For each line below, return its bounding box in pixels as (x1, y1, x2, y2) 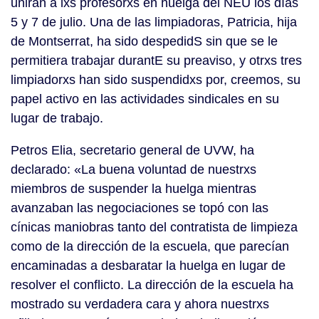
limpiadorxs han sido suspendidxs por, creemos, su (11, 73, 300, 88)
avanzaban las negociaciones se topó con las (11, 201, 268, 216)
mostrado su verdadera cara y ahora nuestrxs (11, 297, 269, 312)
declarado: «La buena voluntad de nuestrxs (11, 162, 256, 177)
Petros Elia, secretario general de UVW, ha (11, 143, 254, 158)
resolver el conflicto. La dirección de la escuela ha (11, 278, 293, 293)
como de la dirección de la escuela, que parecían (11, 239, 289, 254)
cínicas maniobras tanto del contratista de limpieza (11, 220, 298, 235)
